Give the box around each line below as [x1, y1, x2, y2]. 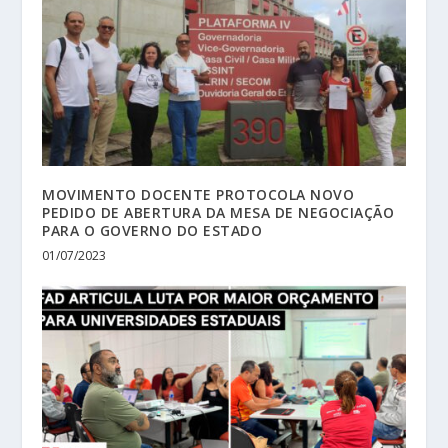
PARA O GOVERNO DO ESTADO [42, 220, 263, 240]
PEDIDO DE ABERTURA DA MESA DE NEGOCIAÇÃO [42, 202, 395, 222]
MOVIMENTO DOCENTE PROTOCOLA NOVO [42, 184, 355, 204]
